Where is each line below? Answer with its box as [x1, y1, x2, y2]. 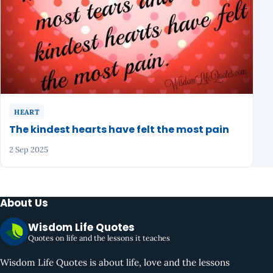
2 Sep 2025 [9, 144, 49, 155]
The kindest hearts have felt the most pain [9, 122, 230, 136]
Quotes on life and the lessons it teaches [28, 232, 170, 243]
